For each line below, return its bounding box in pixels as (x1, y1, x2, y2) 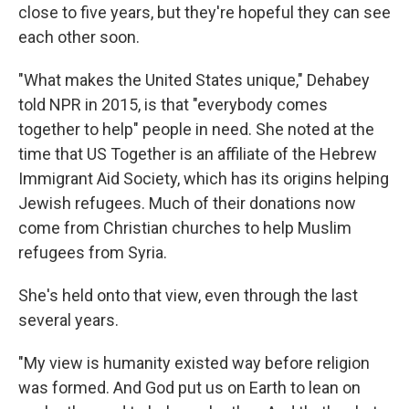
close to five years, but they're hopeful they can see (18, 3, 391, 23)
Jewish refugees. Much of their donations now (18, 194, 356, 214)
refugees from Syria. (18, 243, 167, 263)
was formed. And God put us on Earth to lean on (18, 378, 361, 398)
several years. (18, 310, 119, 330)
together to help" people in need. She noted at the (18, 120, 374, 140)
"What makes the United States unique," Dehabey (18, 70, 370, 90)
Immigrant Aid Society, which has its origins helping (18, 169, 389, 189)
